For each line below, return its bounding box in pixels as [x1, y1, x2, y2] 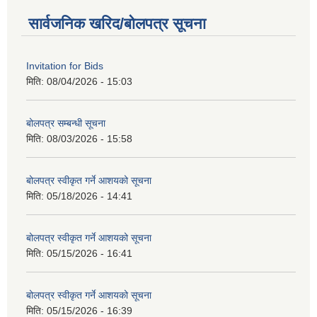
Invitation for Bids [26, 60, 103, 72]
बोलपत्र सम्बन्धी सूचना [26, 117, 105, 129]
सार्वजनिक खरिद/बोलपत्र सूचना [28, 15, 206, 33]
